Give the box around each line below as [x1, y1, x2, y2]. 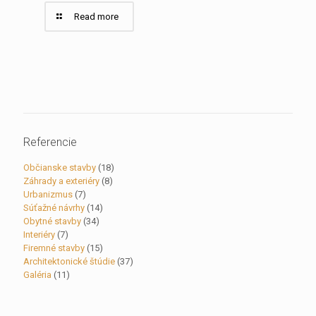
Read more [74, 11, 119, 23]
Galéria [23, 269, 51, 281]
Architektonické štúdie [23, 256, 115, 267]
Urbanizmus [23, 189, 73, 200]
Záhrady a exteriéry [23, 176, 99, 187]
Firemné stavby [23, 243, 85, 254]
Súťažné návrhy [23, 202, 85, 214]
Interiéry [23, 229, 55, 241]
